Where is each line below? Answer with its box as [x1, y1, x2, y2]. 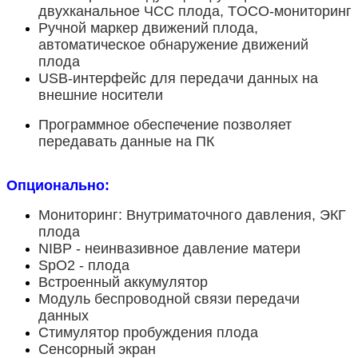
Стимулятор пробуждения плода [38, 324, 258, 341]
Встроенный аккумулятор [38, 274, 208, 291]
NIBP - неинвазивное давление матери [38, 241, 300, 257]
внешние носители [38, 87, 163, 104]
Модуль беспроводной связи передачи [38, 291, 300, 308]
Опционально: [6, 177, 113, 194]
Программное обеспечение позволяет [38, 117, 292, 133]
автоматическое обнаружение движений [38, 37, 308, 54]
